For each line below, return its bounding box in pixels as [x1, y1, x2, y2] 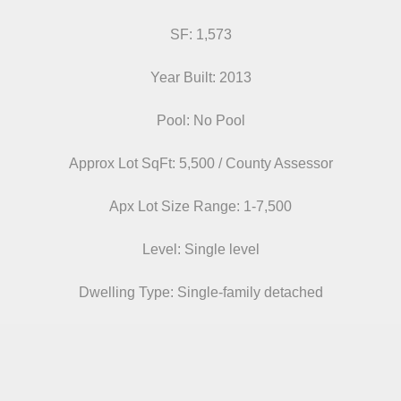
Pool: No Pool [156, 113, 245, 128]
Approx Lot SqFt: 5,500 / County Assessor [68, 156, 333, 171]
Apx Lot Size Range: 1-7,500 [109, 199, 292, 214]
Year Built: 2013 [149, 70, 252, 85]
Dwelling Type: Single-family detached [78, 285, 323, 300]
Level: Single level [141, 242, 260, 257]
